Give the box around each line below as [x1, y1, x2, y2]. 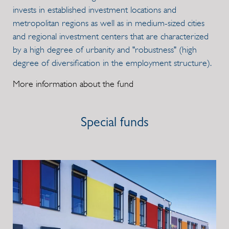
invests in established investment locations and [13, 4, 176, 16]
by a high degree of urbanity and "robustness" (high [13, 44, 197, 56]
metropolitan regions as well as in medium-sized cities [13, 17, 204, 29]
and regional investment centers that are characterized [13, 31, 209, 42]
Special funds [80, 117, 149, 131]
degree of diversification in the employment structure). [13, 57, 212, 69]
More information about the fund [13, 78, 133, 90]
